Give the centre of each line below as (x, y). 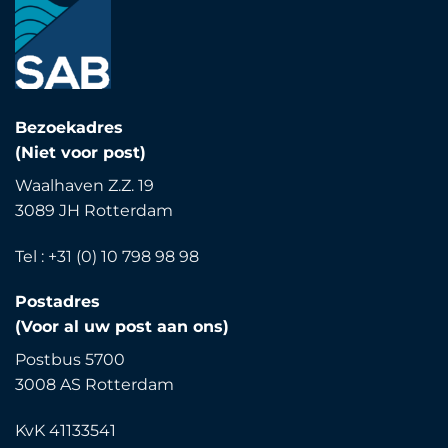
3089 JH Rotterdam (94, 210)
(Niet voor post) (80, 152)
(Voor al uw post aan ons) (122, 327)
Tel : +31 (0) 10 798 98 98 (107, 256)
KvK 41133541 (65, 431)
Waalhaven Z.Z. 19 (84, 185)
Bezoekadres (69, 127)
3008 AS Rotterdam (94, 385)
